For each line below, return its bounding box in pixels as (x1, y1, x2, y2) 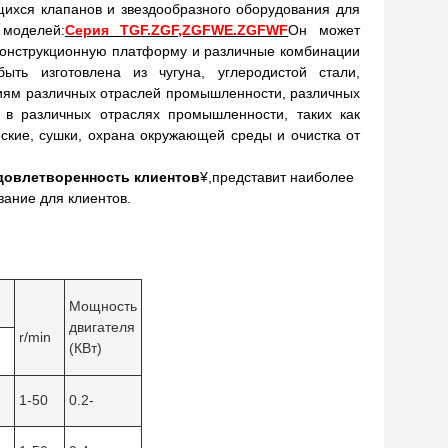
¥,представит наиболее (200, 169, 354, 185)
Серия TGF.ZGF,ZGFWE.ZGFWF (64, 22, 289, 38)
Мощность (69, 298, 137, 314)
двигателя (69, 319, 135, 335)
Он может (288, 22, 361, 38)
